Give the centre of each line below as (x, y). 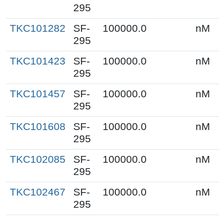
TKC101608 (38, 126)
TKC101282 (38, 28)
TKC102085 (38, 159)
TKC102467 (38, 192)
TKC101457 (38, 94)
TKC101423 (38, 61)
